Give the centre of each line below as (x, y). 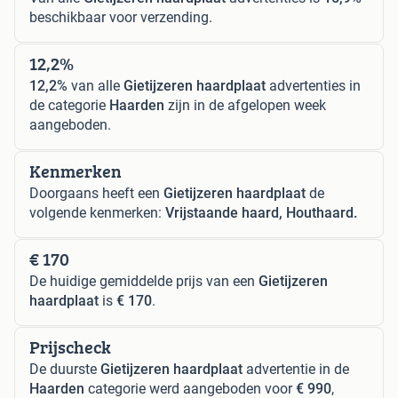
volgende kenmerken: (97, 212)
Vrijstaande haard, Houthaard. (261, 212)
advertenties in (313, 85)
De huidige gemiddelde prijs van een (144, 281)
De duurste (65, 369)
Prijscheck (70, 346)
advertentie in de (296, 369)
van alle (96, 85)
